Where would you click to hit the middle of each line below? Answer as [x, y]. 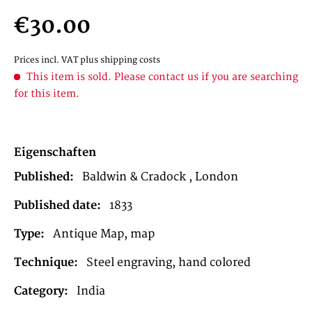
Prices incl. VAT [47, 60]
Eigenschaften [55, 153]
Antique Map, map [104, 234]
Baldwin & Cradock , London [160, 177]
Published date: [57, 205]
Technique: [46, 263]
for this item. [47, 94]
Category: [41, 291]
